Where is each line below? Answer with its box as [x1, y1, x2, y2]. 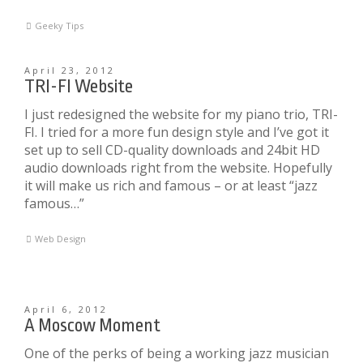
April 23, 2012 [24, 64, 115, 76]
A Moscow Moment [24, 315, 160, 336]
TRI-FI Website [24, 76, 133, 97]
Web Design [35, 233, 87, 245]
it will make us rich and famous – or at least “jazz [24, 177, 318, 194]
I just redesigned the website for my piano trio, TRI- [24, 105, 338, 123]
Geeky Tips [35, 19, 84, 32]
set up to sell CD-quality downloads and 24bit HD [24, 141, 320, 159]
